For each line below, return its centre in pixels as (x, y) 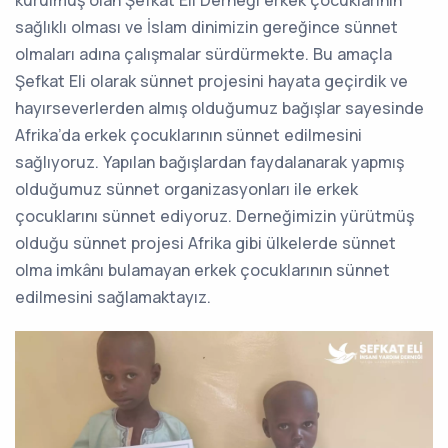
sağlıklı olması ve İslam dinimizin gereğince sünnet (206, 26)
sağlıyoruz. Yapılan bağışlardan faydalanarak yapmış (209, 161)
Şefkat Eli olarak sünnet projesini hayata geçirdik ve (211, 80)
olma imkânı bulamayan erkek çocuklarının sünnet (202, 269)
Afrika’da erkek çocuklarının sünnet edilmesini (188, 134)
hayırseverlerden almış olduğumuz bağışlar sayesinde (219, 107)
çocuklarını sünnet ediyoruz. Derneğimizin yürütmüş (214, 215)
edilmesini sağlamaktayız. (113, 296)
